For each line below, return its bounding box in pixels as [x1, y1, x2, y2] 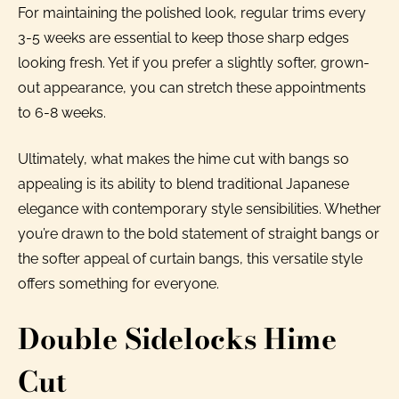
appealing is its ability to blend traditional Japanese [18, 175, 349, 192]
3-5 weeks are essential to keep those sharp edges [18, 28, 349, 46]
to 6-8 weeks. [18, 103, 106, 121]
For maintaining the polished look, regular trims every [18, 4, 366, 21]
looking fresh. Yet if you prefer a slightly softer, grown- [18, 53, 370, 71]
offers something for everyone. [18, 274, 219, 292]
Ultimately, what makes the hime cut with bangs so [18, 150, 349, 167]
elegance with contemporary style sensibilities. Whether [18, 199, 381, 217]
